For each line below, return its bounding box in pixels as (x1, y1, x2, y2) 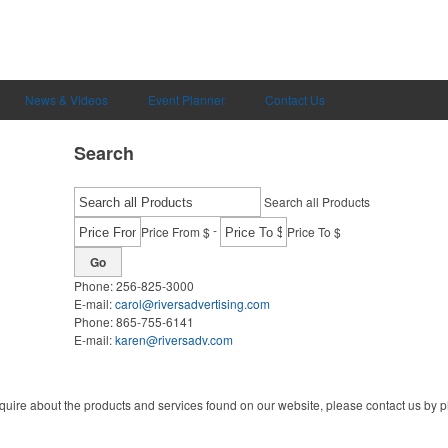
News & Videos (25, 91, 108, 108)
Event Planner (148, 91, 225, 108)
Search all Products (264, 193, 370, 210)
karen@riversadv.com (115, 331, 233, 348)
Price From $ (141, 223, 210, 240)
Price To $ (287, 223, 341, 240)
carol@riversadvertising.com (115, 295, 270, 312)
